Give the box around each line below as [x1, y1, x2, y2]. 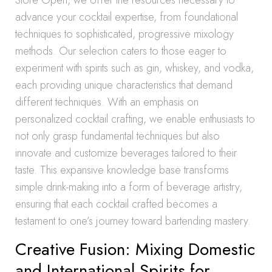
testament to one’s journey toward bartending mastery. [15, 213, 251, 229]
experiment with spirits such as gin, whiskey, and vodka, [15, 60, 254, 76]
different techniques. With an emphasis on [15, 94, 199, 110]
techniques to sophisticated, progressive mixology [15, 26, 234, 42]
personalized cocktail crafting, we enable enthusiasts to [15, 111, 255, 127]
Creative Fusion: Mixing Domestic [15, 237, 255, 262]
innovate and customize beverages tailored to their [15, 145, 237, 161]
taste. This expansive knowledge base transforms [15, 162, 229, 178]
